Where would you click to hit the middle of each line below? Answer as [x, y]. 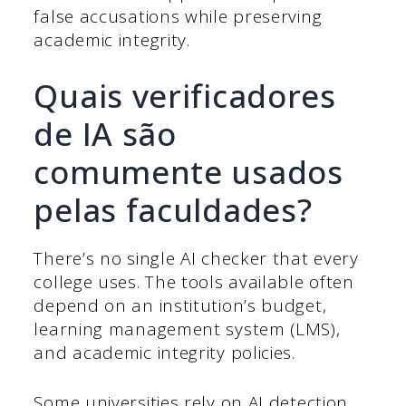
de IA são [105, 134]
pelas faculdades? [173, 210]
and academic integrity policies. [164, 353]
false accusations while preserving [178, 16]
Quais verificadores [185, 96]
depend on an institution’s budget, [180, 306]
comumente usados [188, 172]
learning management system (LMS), [187, 329]
